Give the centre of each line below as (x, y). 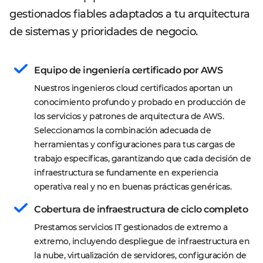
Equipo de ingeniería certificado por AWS (128, 70)
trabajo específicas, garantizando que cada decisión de (144, 159)
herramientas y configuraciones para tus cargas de (136, 144)
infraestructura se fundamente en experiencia (127, 173)
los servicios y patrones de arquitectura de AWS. (130, 116)
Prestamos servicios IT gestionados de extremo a (132, 227)
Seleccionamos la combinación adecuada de (124, 130)
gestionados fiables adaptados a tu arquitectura (130, 14)
